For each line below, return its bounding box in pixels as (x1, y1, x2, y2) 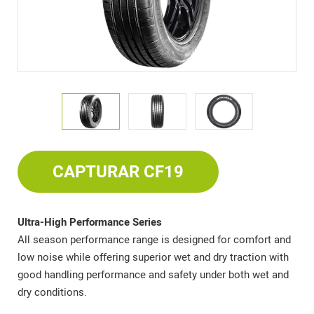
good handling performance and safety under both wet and (18, 268, 289, 282)
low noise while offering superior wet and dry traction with (18, 251, 289, 264)
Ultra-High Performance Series (18, 216, 162, 229)
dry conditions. (18, 286, 87, 299)
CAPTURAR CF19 (53, 162, 184, 182)
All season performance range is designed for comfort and (18, 233, 291, 247)
